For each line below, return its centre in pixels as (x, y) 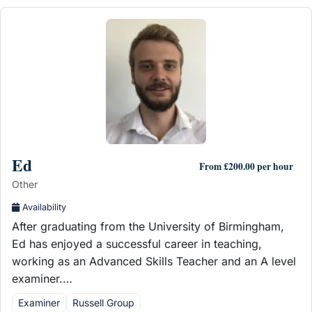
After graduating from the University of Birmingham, (148, 227)
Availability (44, 208)
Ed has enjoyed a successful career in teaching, (137, 244)
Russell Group (103, 302)
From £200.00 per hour (246, 166)
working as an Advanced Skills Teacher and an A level (154, 262)
